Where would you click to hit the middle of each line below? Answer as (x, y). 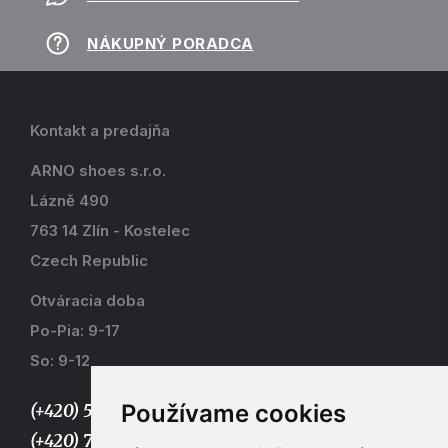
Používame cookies (234, 413)
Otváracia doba (87, 300)
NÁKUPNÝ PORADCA (170, 43)
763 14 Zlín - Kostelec (110, 230)
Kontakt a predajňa (100, 130)
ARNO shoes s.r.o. (98, 170)
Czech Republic (89, 260)
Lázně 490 (69, 200)
